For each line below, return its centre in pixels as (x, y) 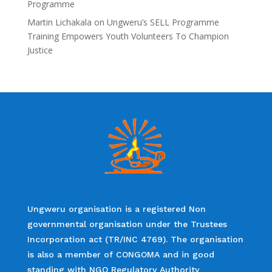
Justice (40, 50)
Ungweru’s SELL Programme (163, 22)
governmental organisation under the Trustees (127, 224)
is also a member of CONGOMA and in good (121, 254)
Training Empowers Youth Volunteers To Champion (128, 36)
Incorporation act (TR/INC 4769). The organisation (135, 239)
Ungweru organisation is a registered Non (116, 209)
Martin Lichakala (59, 22)
